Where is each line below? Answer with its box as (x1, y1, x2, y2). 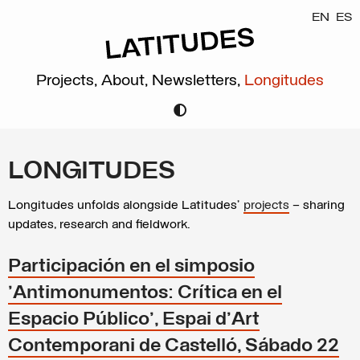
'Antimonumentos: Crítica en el (8, 284, 282, 303)
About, (101, 72, 152, 89)
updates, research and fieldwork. (8, 219, 190, 231)
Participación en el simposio (8, 257, 255, 276)
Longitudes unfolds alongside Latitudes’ (8, 199, 243, 212)
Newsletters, (152, 72, 244, 89)
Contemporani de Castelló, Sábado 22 (8, 337, 339, 356)
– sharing (289, 199, 345, 212)
